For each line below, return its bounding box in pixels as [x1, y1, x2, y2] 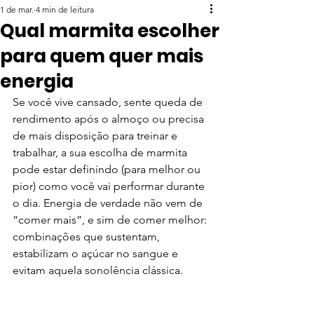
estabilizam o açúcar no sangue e [13, 247, 181, 260]
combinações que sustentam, [13, 230, 163, 243]
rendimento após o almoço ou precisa [13, 112, 207, 125]
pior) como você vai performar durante [13, 179, 207, 193]
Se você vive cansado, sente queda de [13, 95, 205, 109]
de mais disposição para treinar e [13, 129, 180, 142]
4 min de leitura [36, 4, 94, 15]
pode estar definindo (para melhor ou [13, 163, 203, 176]
